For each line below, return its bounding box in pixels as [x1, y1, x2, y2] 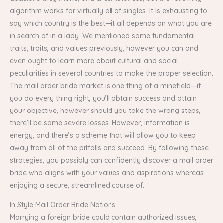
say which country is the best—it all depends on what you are [10, 18, 212, 28]
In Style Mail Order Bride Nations [10, 200, 115, 209]
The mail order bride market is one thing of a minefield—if [10, 81, 201, 90]
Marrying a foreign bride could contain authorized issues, [10, 212, 197, 222]
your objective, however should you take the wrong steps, [10, 106, 201, 115]
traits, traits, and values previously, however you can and [10, 43, 198, 53]
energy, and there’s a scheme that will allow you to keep [10, 130, 196, 140]
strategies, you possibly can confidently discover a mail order [10, 155, 213, 165]
